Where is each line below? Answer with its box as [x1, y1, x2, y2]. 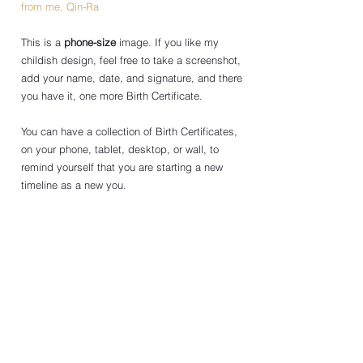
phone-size [64, 36, 116, 49]
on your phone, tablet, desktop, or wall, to [21, 143, 222, 156]
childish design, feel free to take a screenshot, [21, 53, 244, 67]
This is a [21, 36, 64, 49]
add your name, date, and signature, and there [21, 71, 246, 85]
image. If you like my [116, 36, 222, 49]
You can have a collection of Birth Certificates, [21, 125, 241, 139]
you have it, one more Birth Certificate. [21, 89, 203, 103]
